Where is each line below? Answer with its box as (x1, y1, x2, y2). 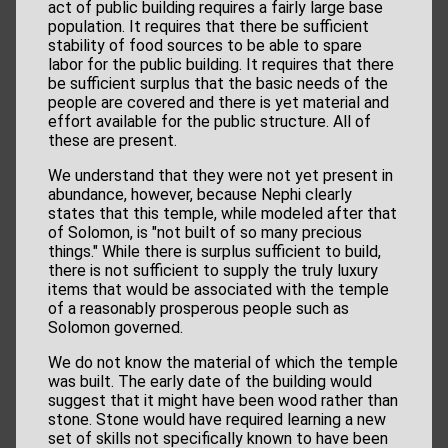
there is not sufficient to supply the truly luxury (48, 261, 378, 281)
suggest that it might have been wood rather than (48, 391, 398, 411)
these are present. (48, 131, 177, 151)
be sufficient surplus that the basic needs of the (48, 74, 388, 94)
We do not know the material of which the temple (48, 353, 398, 373)
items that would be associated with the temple (48, 280, 389, 300)
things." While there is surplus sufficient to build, (48, 242, 381, 262)
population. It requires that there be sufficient (48, 17, 369, 37)
